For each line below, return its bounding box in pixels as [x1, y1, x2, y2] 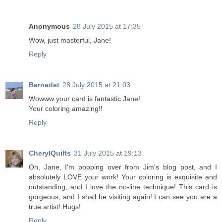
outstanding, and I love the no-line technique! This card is [29, 183, 217, 191]
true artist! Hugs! [29, 203, 81, 211]
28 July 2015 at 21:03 [62, 81, 130, 89]
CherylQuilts [29, 149, 71, 158]
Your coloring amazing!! [29, 105, 103, 113]
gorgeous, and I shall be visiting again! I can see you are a [29, 193, 217, 201]
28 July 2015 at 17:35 [73, 22, 141, 31]
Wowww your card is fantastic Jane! [29, 95, 140, 103]
